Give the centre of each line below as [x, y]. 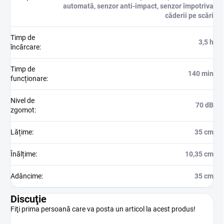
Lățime [21, 132]
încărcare [25, 47]
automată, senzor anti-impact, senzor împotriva [138, 6]
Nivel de [22, 100]
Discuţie [28, 199]
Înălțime [23, 154]
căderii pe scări [189, 15]
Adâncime [26, 176]
